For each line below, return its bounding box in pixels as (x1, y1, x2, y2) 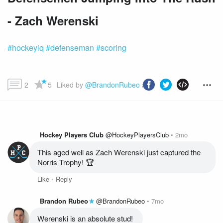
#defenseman (44, 42, 94, 53)
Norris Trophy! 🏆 (37, 157, 94, 167)
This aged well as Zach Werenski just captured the (37, 147, 201, 157)
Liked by (56, 80, 85, 90)
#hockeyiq (7, 42, 44, 53)
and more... (139, 80, 178, 90)
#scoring (94, 42, 126, 53)
